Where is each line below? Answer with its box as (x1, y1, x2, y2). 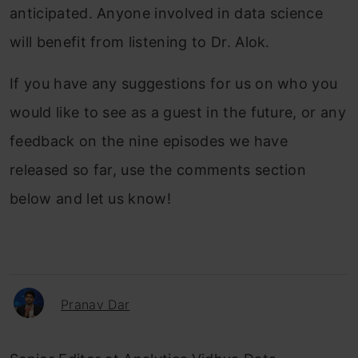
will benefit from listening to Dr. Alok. (10, 34, 270, 50)
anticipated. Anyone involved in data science (10, 5, 324, 22)
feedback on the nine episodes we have (10, 133, 288, 149)
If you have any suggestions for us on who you (10, 75, 338, 92)
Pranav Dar (61, 296, 130, 312)
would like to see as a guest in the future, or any (10, 104, 347, 121)
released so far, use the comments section (10, 161, 307, 178)
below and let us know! (10, 190, 172, 207)
